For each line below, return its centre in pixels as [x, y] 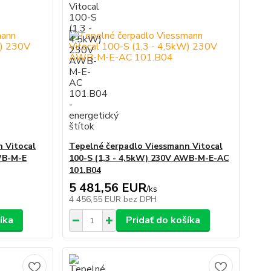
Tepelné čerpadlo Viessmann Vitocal [145, 146]
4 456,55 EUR [96, 199]
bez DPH [140, 199]
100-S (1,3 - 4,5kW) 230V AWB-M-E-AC [149, 158]
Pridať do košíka [163, 220]
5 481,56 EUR [107, 188]
